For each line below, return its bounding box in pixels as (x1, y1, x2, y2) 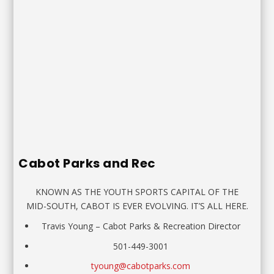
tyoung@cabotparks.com (91, 260, 190, 272)
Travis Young (41, 220, 93, 232)
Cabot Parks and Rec (18, 155, 156, 172)
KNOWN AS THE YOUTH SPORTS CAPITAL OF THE (35, 185, 239, 198)
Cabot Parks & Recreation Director (102, 220, 240, 232)
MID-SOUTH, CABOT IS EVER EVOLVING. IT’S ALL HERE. (26, 199, 248, 212)
